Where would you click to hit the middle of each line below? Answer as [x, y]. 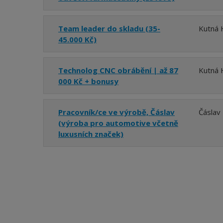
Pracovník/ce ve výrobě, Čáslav [116, 112]
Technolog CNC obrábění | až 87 [118, 70]
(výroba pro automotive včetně [118, 123]
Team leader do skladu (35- [109, 28]
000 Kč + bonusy [88, 81]
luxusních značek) [91, 134]
